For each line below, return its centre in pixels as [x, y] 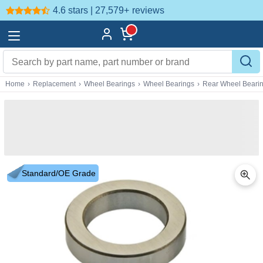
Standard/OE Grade [59, 173]
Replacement [54, 84]
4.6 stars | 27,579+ [91, 10]
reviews [148, 10]
